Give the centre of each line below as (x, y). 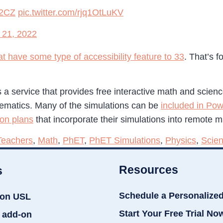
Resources (149, 170)
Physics (181, 141)
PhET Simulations (125, 141)
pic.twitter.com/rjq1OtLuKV (71, 13)
